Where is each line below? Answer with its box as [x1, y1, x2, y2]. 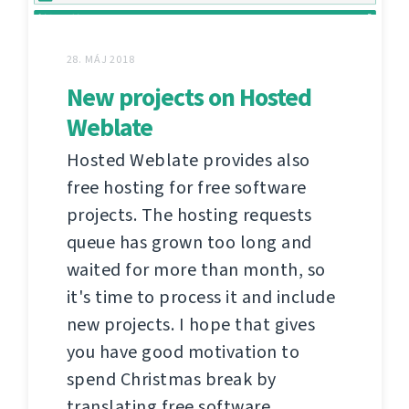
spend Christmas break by [66, 367, 277, 393]
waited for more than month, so [66, 257, 326, 283]
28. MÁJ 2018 [66, 52, 135, 68]
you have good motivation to [66, 340, 299, 365]
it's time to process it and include [66, 285, 335, 310]
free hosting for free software [66, 175, 307, 201]
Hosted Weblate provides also [66, 148, 310, 173]
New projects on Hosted [66, 80, 311, 115]
